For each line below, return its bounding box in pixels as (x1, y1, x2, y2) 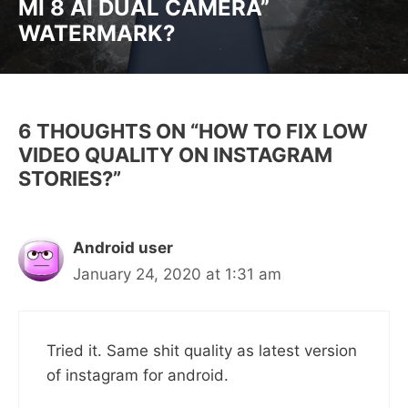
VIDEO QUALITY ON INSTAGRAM (18, 142, 332, 167)
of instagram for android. (46, 366, 229, 385)
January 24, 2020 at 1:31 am (73, 264, 281, 283)
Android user (73, 238, 173, 257)
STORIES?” (18, 166, 121, 190)
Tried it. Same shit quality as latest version (46, 342, 357, 361)
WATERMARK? (18, 19, 176, 46)
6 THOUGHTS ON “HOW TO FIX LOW (18, 118, 368, 143)
